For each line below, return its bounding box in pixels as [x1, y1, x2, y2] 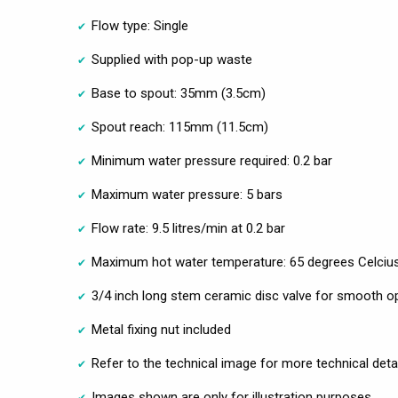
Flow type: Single [92, 17, 188, 34]
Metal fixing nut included [92, 321, 231, 338]
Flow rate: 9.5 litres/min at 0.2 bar [92, 219, 285, 236]
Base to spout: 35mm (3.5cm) [92, 84, 266, 101]
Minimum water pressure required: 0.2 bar [92, 152, 332, 169]
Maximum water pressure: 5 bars [92, 186, 283, 203]
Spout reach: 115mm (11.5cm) [92, 118, 268, 135]
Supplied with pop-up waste [92, 51, 252, 68]
